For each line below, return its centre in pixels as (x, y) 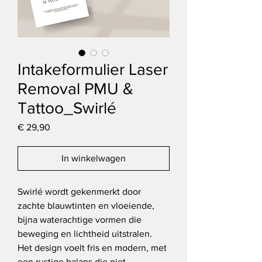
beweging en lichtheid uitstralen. (86, 234)
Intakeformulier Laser (93, 70)
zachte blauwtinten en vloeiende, (87, 206)
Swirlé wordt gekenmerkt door (80, 192)
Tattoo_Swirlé (67, 108)
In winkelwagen (94, 158)
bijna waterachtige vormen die (81, 220)
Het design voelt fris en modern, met (93, 248)
